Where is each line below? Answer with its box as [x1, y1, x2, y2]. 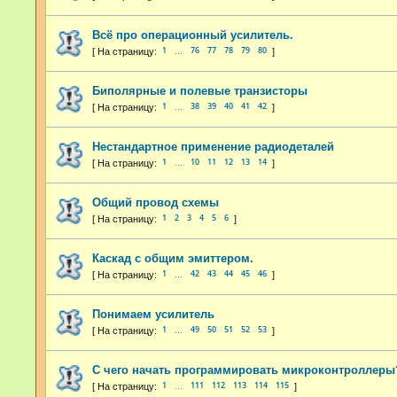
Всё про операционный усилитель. [92, 27, 293, 42]
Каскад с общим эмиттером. [92, 251, 253, 265]
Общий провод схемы [92, 195, 219, 209]
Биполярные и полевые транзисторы [92, 83, 307, 97]
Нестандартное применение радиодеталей [92, 139, 334, 153]
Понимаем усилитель [92, 307, 214, 321]
